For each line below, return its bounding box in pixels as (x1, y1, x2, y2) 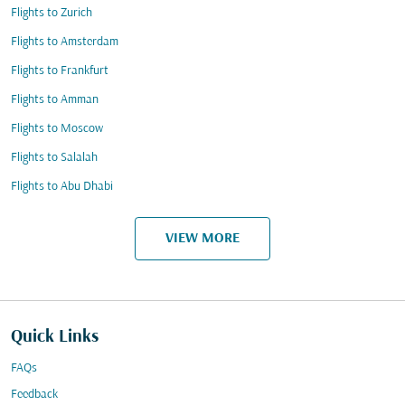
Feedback (11, 388, 58, 401)
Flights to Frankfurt (11, 64, 108, 78)
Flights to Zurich (11, 6, 92, 20)
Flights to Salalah (11, 151, 98, 165)
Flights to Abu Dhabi (11, 180, 113, 193)
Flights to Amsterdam (11, 35, 118, 49)
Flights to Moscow (11, 122, 103, 136)
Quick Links (11, 327, 99, 347)
